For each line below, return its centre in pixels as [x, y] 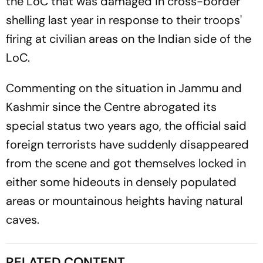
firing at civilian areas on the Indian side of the [129, 39]
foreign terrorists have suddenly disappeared [127, 144]
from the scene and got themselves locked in [126, 163]
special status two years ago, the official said [126, 126]
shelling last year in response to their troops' [124, 20]
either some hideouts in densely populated [121, 182]
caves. [23, 220]
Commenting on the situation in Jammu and [124, 88]
